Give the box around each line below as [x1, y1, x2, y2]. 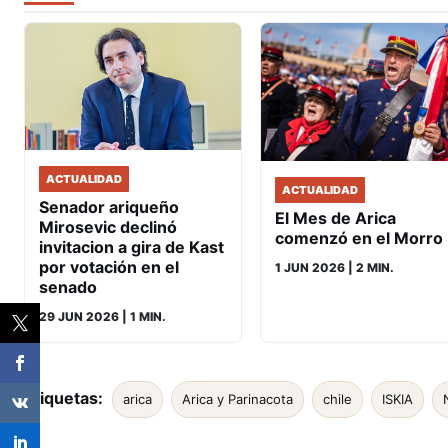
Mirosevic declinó [39, 217, 177, 238]
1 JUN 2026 [275, 259, 345, 275]
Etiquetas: [24, 388, 103, 409]
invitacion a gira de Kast [39, 237, 224, 258]
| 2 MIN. [345, 259, 394, 275]
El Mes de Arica [275, 207, 396, 228]
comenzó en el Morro [275, 227, 443, 248]
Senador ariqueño [39, 197, 179, 218]
